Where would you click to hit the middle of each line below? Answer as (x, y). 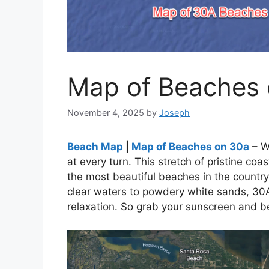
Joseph (174, 113)
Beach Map (95, 147)
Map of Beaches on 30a (190, 147)
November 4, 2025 (106, 113)
